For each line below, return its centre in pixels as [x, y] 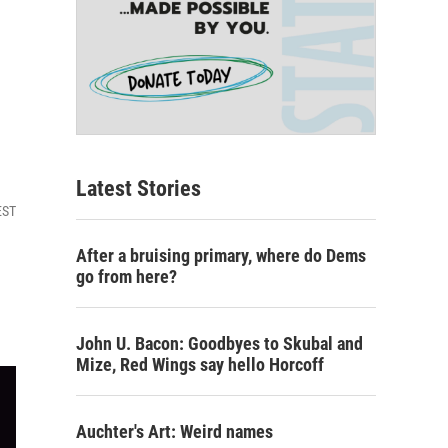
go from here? [126, 277]
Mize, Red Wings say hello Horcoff [200, 365]
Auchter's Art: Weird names [174, 432]
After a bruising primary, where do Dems [221, 256]
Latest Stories [138, 189]
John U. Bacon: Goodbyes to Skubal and [219, 344]
